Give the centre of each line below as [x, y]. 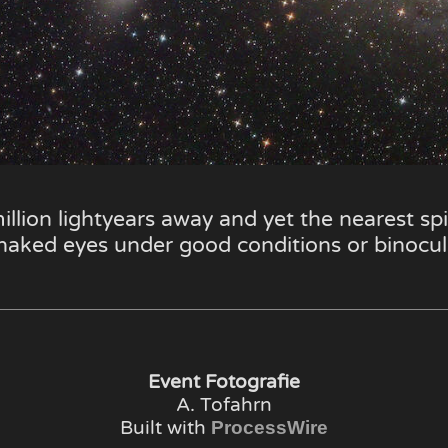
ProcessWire [269, 427]
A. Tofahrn [223, 404]
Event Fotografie [223, 381]
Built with [165, 427]
